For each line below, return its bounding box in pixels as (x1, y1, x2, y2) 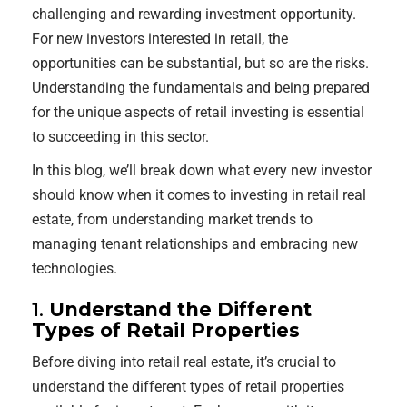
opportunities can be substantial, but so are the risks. (32, 55, 369, 72)
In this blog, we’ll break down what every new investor (32, 162, 372, 179)
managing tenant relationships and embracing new (32, 235, 358, 253)
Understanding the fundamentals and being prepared (32, 79, 370, 96)
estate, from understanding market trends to (32, 211, 313, 228)
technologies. (32, 260, 117, 277)
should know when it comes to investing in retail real (32, 186, 366, 203)
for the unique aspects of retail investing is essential (32, 104, 364, 121)
